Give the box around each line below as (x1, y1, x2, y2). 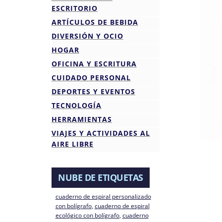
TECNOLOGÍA (51, 101, 102, 110)
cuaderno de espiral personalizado (55, 192, 151, 201)
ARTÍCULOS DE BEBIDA (51, 17, 138, 27)
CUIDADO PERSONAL (51, 73, 131, 82)
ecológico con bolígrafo (55, 211, 119, 220)
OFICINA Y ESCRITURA (51, 59, 137, 68)
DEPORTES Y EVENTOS (51, 87, 135, 96)
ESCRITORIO (51, 3, 98, 13)
